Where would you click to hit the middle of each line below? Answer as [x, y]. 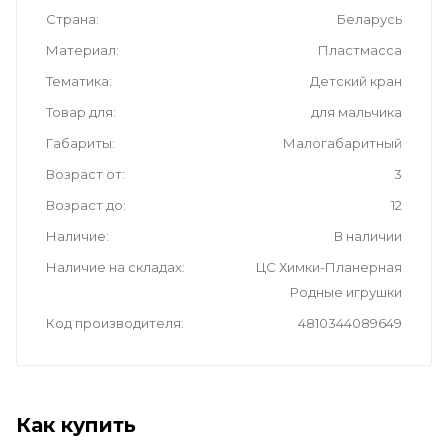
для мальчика [356, 111]
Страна [71, 18]
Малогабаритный [342, 142]
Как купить [76, 425]
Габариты [79, 142]
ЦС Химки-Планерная [329, 266]
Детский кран [356, 80]
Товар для [79, 111]
